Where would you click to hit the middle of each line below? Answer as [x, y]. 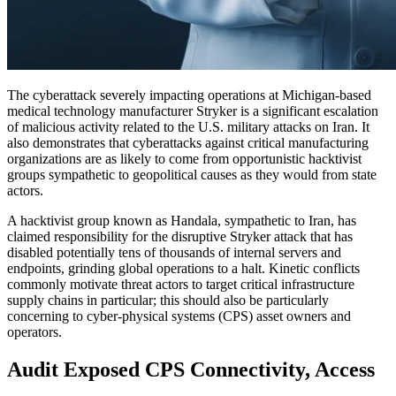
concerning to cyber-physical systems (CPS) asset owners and [179, 316]
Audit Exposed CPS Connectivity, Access [191, 370]
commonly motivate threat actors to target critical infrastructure [181, 285]
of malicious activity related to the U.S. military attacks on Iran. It [188, 127]
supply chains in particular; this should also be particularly [168, 301]
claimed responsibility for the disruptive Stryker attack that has [180, 237]
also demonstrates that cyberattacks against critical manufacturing [188, 143]
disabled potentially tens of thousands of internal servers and [174, 253]
